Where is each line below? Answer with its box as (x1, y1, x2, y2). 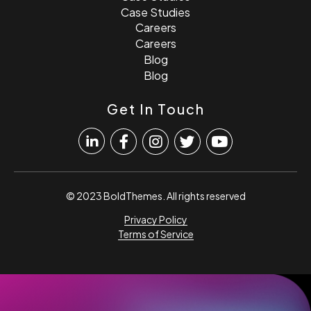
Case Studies (121, 4, 190, 19)
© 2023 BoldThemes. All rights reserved (65, 190, 246, 203)
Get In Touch (106, 101, 205, 117)
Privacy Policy (124, 213, 187, 226)
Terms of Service (117, 228, 194, 241)
